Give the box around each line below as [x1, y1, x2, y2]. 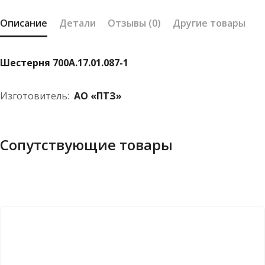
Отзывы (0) [108, 17, 161, 30]
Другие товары [173, 17, 245, 30]
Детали [59, 17, 96, 30]
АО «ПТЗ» [74, 89, 122, 103]
